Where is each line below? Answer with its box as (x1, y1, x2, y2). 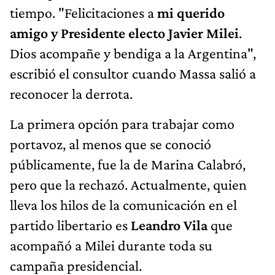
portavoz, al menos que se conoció (10, 135, 211, 152)
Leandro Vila (131, 216, 207, 233)
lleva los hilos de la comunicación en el (10, 196, 237, 213)
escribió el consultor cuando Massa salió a (10, 64, 256, 82)
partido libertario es (10, 216, 131, 233)
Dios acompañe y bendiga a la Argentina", (10, 44, 256, 61)
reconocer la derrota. (10, 85, 133, 102)
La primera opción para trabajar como (10, 115, 234, 132)
